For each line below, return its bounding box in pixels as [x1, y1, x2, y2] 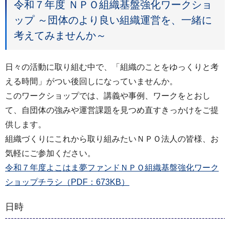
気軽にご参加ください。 [5, 148, 95, 158]
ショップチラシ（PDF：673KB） [5, 177, 129, 186]
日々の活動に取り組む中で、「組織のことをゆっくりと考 [5, 62, 219, 71]
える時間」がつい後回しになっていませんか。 [5, 76, 178, 86]
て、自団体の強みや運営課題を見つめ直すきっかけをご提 [5, 105, 219, 114]
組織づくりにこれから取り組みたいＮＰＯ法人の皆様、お [5, 134, 219, 143]
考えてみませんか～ [14, 29, 106, 41]
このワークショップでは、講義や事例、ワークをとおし [5, 91, 210, 100]
